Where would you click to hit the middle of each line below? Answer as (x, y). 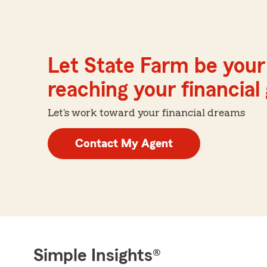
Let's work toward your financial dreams (146, 112)
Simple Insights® (97, 255)
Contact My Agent (124, 143)
